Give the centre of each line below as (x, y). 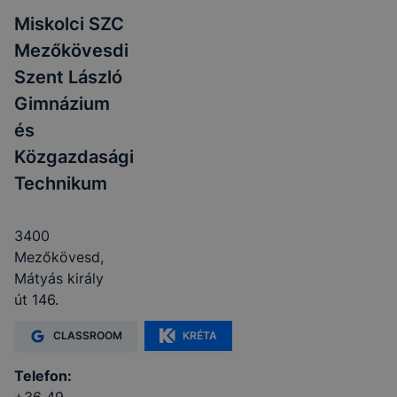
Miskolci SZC (69, 24)
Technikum (61, 183)
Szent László (68, 77)
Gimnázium (62, 104)
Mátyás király (59, 278)
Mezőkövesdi (71, 51)
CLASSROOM (88, 335)
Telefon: (43, 376)
